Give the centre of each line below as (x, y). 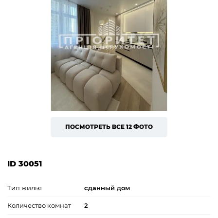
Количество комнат (39, 205)
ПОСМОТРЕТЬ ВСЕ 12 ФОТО (109, 127)
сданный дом (107, 188)
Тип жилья (25, 188)
